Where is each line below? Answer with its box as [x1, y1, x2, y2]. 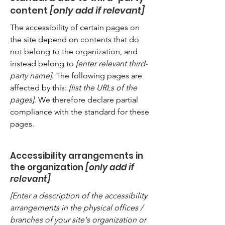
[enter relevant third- [76, 58, 148, 68]
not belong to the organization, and [10, 46, 138, 56]
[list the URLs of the [69, 82, 137, 92]
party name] [10, 70, 52, 80]
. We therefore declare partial [34, 94, 138, 104]
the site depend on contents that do [10, 34, 139, 44]
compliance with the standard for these [10, 106, 149, 117]
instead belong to [10, 58, 76, 68]
